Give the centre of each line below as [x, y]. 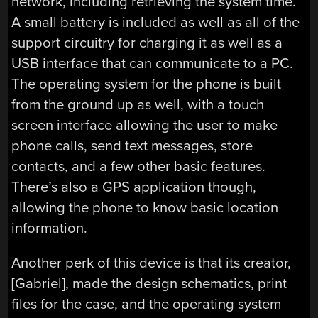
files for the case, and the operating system [147, 304]
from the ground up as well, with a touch [138, 104]
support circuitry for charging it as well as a [147, 43]
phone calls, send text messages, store [132, 146]
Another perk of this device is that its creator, [152, 263]
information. [50, 228]
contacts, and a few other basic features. [139, 166]
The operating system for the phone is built [147, 84]
